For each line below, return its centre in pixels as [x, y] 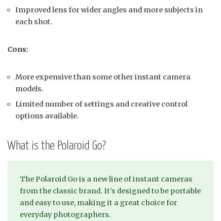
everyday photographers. [65, 215]
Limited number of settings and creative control [101, 104]
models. [29, 89]
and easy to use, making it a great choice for [98, 203]
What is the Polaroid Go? [57, 146]
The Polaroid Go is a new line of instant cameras [106, 179]
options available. [47, 116]
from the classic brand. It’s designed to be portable [110, 191]
